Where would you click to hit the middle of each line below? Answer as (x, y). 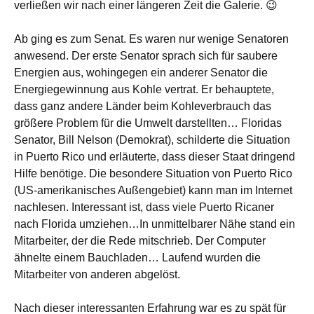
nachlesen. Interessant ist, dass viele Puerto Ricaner (144, 207)
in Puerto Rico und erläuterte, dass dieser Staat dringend (155, 157)
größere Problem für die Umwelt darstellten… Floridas (148, 123)
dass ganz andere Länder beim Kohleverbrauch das (143, 106)
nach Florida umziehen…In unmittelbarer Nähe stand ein (155, 224)
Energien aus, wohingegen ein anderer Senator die (141, 73)
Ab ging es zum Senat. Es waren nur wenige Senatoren (151, 39)
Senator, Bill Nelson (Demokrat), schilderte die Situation (152, 140)
